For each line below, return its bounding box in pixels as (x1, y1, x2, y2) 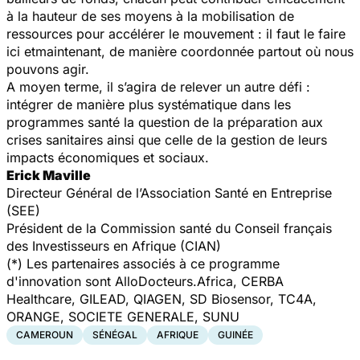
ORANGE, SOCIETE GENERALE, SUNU (6, 308, 239, 325)
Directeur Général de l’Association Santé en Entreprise (6, 184, 332, 201)
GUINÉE (218, 328, 253, 341)
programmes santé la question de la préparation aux (6, 113, 323, 130)
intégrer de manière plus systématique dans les (6, 96, 291, 112)
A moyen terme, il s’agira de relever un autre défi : (6, 78, 310, 95)
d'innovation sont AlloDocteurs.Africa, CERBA (6, 272, 284, 289)
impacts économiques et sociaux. (6, 149, 209, 166)
